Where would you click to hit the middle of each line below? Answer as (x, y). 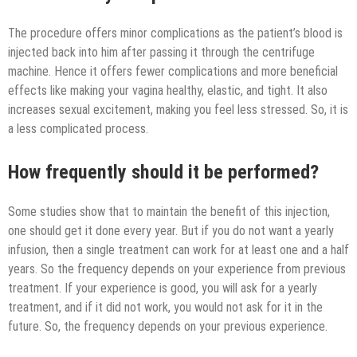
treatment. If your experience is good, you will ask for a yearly (163, 288)
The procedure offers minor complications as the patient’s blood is (175, 33)
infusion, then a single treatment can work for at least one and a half (178, 249)
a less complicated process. (78, 128)
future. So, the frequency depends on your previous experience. (168, 326)
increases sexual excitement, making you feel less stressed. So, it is (178, 109)
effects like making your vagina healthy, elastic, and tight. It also (168, 90)
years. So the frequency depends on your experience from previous (177, 269)
